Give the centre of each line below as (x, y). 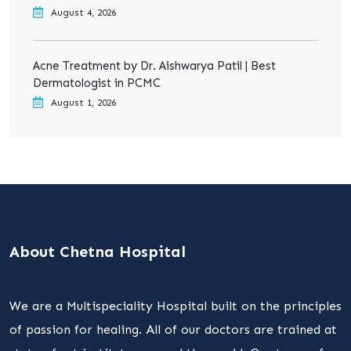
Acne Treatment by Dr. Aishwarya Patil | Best (154, 66)
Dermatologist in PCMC (97, 83)
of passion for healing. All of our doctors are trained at (173, 329)
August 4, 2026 (83, 13)
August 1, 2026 (83, 103)
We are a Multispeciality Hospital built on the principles (175, 306)
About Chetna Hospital (98, 251)
